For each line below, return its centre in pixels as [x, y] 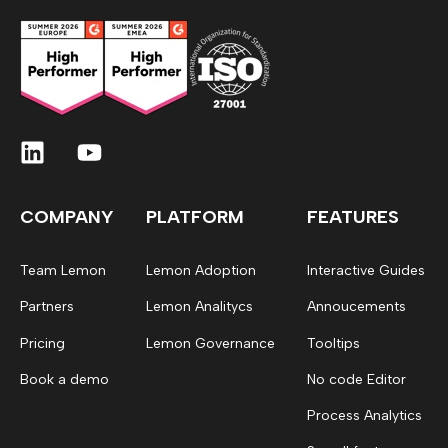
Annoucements [356, 307]
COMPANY [67, 217]
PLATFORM [195, 217]
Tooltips [333, 343]
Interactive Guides [366, 271]
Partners [47, 307]
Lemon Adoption [201, 271]
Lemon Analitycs [199, 307]
